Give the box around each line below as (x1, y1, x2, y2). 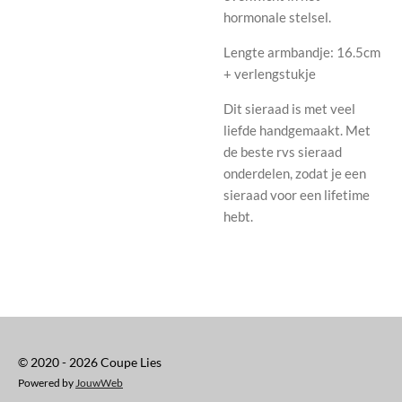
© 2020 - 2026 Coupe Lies (18, 354, 162, 370)
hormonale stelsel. (223, 8, 331, 25)
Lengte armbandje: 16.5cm (223, 43, 383, 60)
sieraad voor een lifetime (223, 186, 370, 203)
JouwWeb (75, 376, 123, 389)
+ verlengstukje (223, 65, 316, 82)
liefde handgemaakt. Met (223, 121, 371, 138)
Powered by (18, 376, 75, 389)
